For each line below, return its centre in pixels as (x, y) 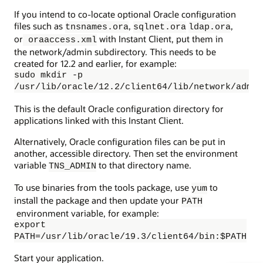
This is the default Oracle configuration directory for (119, 108)
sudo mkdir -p (48, 75)
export (30, 225)
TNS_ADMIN (73, 166)
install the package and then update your (98, 200)
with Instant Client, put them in (160, 39)
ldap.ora (210, 27)
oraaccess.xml (60, 40)
